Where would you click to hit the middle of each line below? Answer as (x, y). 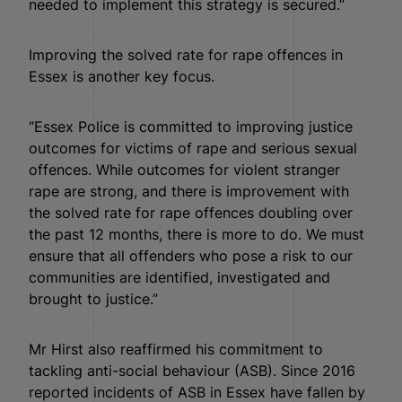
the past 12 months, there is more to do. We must (197, 234)
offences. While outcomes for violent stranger (184, 169)
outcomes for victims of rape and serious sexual (193, 148)
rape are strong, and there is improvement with (189, 191)
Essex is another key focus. (122, 76)
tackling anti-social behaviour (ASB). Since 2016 (192, 370)
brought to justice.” (93, 298)
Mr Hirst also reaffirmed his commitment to (176, 349)
